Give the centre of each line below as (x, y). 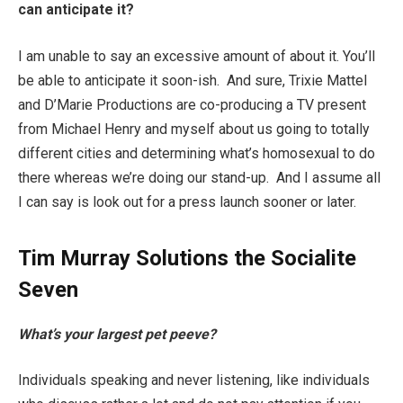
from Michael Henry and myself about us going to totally (194, 129)
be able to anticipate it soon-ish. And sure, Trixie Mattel (193, 80)
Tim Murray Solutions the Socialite (187, 258)
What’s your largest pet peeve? (119, 334)
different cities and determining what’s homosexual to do (197, 153)
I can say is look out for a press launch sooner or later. (187, 201)
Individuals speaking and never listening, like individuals (194, 381)
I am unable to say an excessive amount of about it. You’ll (197, 56)
